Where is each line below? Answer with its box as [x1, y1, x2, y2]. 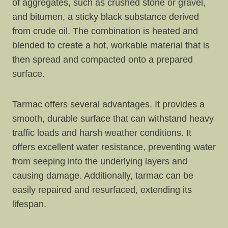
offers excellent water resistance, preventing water [12, 141, 216, 152]
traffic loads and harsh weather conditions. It [12, 127, 191, 138]
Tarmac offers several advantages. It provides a [12, 99, 205, 109]
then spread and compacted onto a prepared [12, 54, 193, 65]
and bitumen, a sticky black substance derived [12, 11, 199, 22]
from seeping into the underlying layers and [12, 156, 187, 166]
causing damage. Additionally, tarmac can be [12, 170, 193, 181]
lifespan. [12, 198, 46, 209]
